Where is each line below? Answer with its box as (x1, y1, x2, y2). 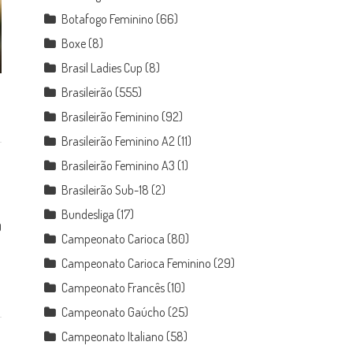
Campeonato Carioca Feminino (61, 255, 212, 271)
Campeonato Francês (61, 280, 165, 295)
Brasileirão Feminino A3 (61, 158, 176, 173)
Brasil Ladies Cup (61, 60, 143, 76)
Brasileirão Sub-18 (61, 182, 150, 198)
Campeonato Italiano (61, 329, 165, 344)
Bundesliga (61, 206, 115, 222)
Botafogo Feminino (61, 11, 154, 27)
